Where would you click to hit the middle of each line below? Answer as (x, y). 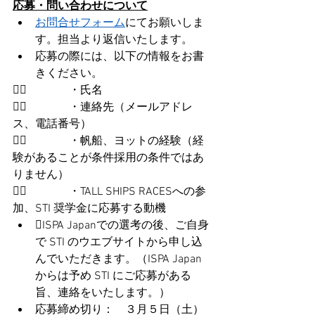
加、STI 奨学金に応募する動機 (89, 209)
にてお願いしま (165, 23)
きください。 (69, 74)
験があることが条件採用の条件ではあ (108, 158)
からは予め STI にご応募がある (113, 276)
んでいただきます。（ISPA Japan (118, 259)
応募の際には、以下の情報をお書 (120, 57)
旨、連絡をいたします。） (103, 293)
